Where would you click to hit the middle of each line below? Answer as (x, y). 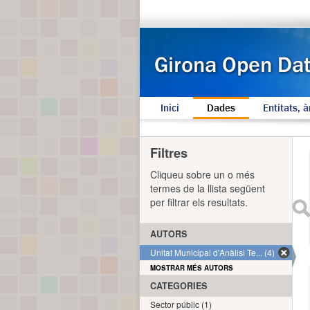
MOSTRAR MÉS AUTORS (192, 268)
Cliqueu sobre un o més (202, 174)
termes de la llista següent (208, 188)
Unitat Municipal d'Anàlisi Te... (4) (212, 252)
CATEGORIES (179, 286)
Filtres (169, 153)
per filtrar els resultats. (199, 202)
